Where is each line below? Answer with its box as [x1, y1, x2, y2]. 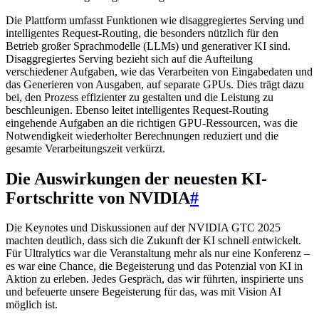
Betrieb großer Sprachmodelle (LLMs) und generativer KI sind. [6, 39, 291, 52]
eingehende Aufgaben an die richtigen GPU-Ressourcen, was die [6, 116, 298, 129]
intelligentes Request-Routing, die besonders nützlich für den [6, 26, 278, 39]
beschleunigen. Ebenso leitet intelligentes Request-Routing [6, 103, 268, 116]
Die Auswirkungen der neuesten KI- [6, 169, 267, 188]
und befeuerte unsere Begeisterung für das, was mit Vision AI [6, 286, 281, 298]
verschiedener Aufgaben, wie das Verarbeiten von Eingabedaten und [6, 65, 313, 78]
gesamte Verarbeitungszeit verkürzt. [6, 142, 165, 155]
